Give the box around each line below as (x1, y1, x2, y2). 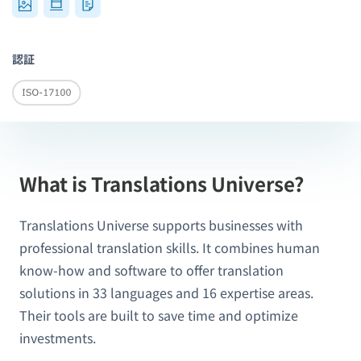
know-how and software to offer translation (19, 259, 284, 280)
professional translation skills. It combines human (19, 237, 320, 257)
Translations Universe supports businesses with (19, 214, 303, 234)
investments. (19, 327, 96, 347)
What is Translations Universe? (19, 168, 304, 197)
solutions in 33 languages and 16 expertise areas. (19, 282, 313, 302)
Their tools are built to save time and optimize (19, 305, 298, 325)
